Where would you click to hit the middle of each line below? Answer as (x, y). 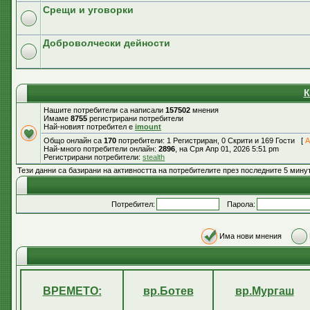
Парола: (238, 204)
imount (148, 127)
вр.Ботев (168, 291)
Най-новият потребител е (89, 127)
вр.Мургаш (264, 291)
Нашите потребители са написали (104, 110)
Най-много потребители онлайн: (101, 149)
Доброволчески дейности (107, 43)
